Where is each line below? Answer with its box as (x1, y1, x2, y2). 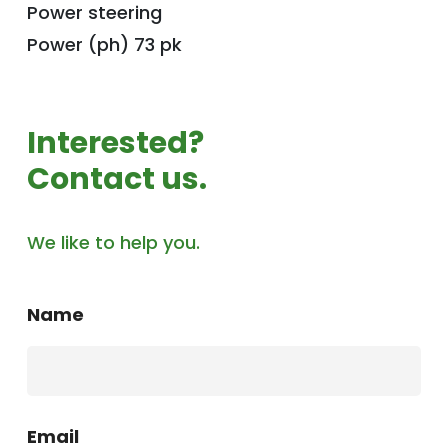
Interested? (27, 122, 204, 164)
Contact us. (27, 158, 207, 200)
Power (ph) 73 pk (27, 32, 182, 57)
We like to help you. (27, 230, 200, 255)
